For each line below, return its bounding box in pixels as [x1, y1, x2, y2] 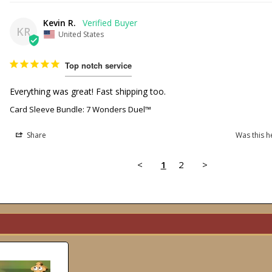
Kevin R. [43, 16, 76, 29]
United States [58, 29, 104, 39]
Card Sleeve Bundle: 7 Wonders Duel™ [10, 103, 152, 115]
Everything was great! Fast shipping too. [10, 85, 169, 97]
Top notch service [65, 59, 132, 71]
